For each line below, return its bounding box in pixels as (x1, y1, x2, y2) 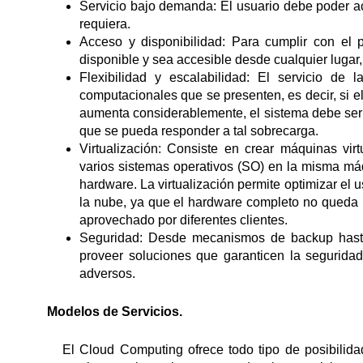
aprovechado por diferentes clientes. (79, 213, 288, 227)
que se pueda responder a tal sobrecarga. (79, 124, 318, 138)
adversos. (79, 267, 135, 280)
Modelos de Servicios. (47, 305, 182, 318)
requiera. (79, 17, 130, 31)
